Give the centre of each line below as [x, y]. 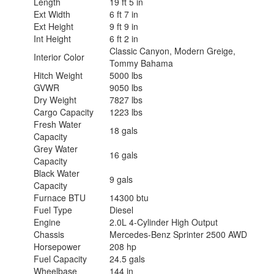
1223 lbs [126, 112]
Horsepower [57, 246]
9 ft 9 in [124, 26]
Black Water [57, 173]
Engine [47, 222]
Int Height [52, 38]
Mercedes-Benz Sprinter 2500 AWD [178, 234]
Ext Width [52, 14]
